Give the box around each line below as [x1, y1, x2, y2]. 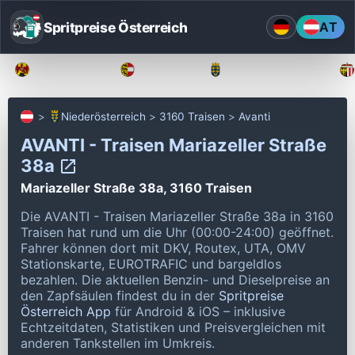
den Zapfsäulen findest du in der [21, 287, 219, 303]
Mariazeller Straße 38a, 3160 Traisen [21, 179, 252, 196]
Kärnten [145, 63, 185, 76]
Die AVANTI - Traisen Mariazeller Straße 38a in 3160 [21, 208, 334, 224]
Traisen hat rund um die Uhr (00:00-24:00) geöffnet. [21, 223, 334, 240]
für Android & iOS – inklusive [111, 303, 285, 319]
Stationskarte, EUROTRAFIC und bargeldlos [21, 255, 281, 272]
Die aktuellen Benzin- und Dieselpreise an [82, 271, 330, 288]
